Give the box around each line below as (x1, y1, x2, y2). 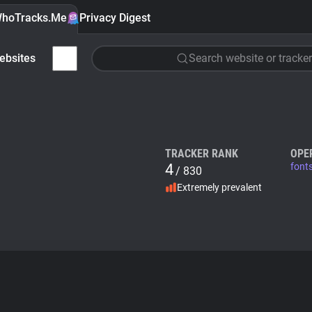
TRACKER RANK (165, 147, 238, 160)
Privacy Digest (79, 11, 150, 24)
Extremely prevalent (177, 182, 262, 193)
